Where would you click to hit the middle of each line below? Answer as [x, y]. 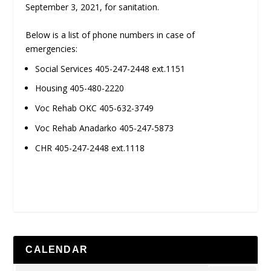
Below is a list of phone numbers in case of [110, 34]
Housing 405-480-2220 [80, 88]
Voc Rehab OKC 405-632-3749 [95, 108]
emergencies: [52, 48]
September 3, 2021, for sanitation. [93, 7]
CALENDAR [57, 249]
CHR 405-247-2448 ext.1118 [90, 148]
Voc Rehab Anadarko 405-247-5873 [105, 128]
